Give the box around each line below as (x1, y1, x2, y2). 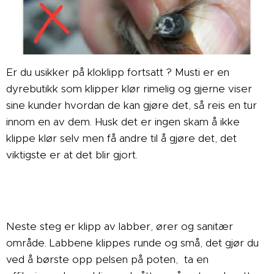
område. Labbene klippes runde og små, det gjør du (6, 235, 259, 250)
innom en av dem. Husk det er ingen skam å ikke (6, 114, 240, 128)
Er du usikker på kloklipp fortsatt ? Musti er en (6, 65, 229, 79)
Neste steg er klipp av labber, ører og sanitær (6, 219, 233, 233)
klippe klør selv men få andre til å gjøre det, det (6, 131, 237, 145)
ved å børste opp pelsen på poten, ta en (6, 252, 209, 266)
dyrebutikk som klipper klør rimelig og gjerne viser (6, 81, 252, 95)
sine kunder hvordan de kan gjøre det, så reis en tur (6, 98, 257, 112)
